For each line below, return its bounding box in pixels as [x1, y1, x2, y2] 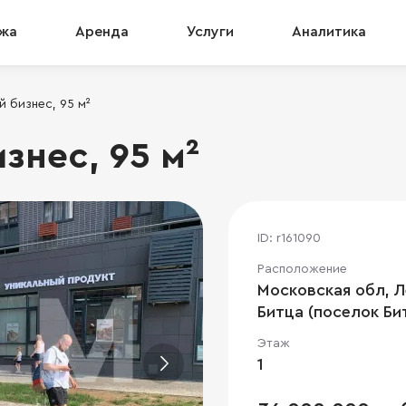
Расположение [257, 263, 347, 275]
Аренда [75, 24, 129, 39]
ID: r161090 [257, 232, 321, 245]
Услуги [187, 24, 234, 39]
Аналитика [292, 24, 366, 39]
